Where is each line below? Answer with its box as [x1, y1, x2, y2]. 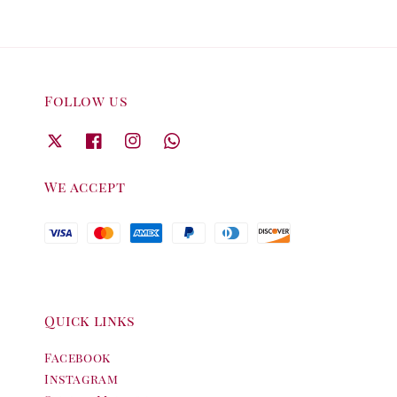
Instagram [44, 370, 119, 387]
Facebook [44, 348, 111, 366]
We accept [44, 176, 126, 196]
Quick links [44, 310, 136, 330]
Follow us [44, 91, 128, 111]
